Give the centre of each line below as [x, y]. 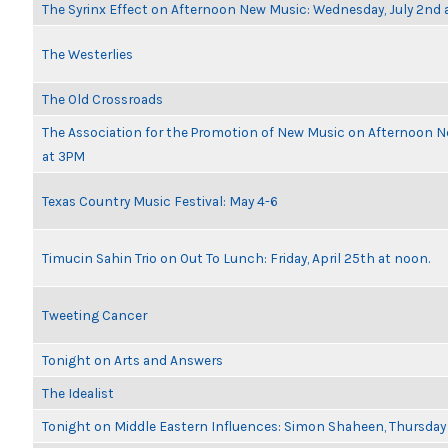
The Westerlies [87, 54]
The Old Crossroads [102, 99]
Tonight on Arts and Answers [132, 360]
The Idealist [78, 393]
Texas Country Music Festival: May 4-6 [160, 201]
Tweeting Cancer [94, 315]
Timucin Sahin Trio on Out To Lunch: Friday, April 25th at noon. [236, 258]
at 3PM [63, 156]
